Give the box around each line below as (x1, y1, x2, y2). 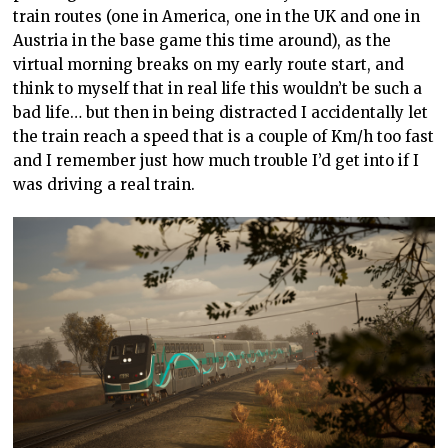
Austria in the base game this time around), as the (13, 31, 392, 50)
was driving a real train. (13, 175, 196, 194)
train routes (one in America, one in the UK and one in (13, 7, 421, 26)
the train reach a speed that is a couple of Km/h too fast (13, 127, 435, 146)
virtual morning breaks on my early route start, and (13, 55, 405, 74)
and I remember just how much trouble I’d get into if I (13, 151, 420, 170)
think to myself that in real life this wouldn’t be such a (13, 79, 423, 98)
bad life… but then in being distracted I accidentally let (13, 103, 429, 122)
